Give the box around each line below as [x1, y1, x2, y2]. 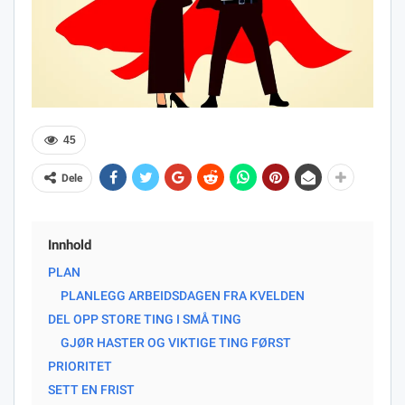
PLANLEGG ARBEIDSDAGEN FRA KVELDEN [61, 287, 305, 303]
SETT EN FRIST [48, 381, 135, 397]
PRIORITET [48, 358, 112, 373]
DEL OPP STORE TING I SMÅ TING [48, 311, 241, 326]
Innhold [48, 236, 91, 253]
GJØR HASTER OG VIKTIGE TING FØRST [61, 334, 291, 350]
